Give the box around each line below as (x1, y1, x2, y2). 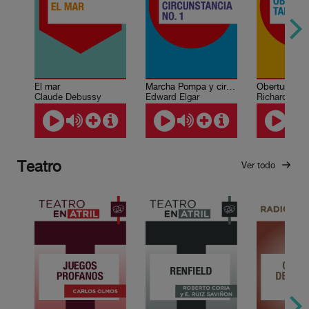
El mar (34, 81, 60, 92)
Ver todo (241, 160, 278, 170)
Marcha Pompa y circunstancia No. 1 (226, 81, 235, 92)
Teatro (17, 159, 61, 176)
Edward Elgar (145, 92, 199, 102)
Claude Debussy (34, 92, 101, 102)
